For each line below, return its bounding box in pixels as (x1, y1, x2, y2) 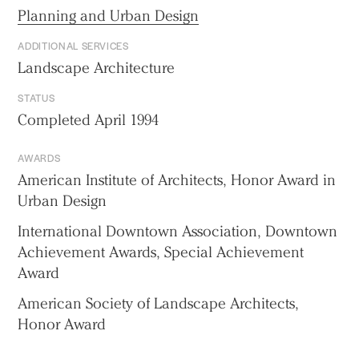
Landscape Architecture (18, 58, 175, 78)
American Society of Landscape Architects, (18, 294, 300, 313)
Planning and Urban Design (18, 6, 200, 26)
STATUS (18, 91, 55, 106)
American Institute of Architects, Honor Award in (18, 171, 337, 190)
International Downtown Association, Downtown (18, 222, 338, 241)
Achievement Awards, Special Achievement (18, 243, 305, 262)
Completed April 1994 (18, 111, 159, 130)
